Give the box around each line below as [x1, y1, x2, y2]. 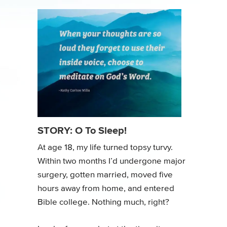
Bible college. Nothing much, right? [37, 198, 169, 207]
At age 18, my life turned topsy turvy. [37, 143, 173, 152]
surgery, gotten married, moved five [37, 171, 173, 179]
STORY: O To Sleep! [37, 123, 127, 138]
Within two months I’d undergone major [37, 157, 185, 166]
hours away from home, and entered [37, 184, 174, 193]
